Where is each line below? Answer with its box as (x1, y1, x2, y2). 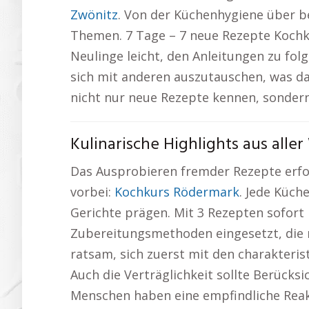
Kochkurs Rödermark (114, 183, 239, 200)
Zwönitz (70, 6, 118, 23)
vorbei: (70, 183, 114, 200)
